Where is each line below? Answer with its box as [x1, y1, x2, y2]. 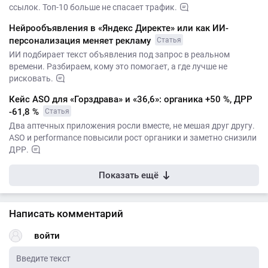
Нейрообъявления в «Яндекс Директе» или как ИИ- [9, 22, 229, 33]
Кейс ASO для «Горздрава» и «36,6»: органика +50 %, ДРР [9, 93, 252, 105]
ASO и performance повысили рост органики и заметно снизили [9, 132, 257, 142]
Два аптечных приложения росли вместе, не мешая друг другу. [9, 120, 255, 130]
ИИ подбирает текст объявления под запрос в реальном [9, 49, 230, 59]
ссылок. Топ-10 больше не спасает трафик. [9, 2, 177, 12]
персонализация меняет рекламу [9, 35, 153, 46]
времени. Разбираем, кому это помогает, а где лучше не [9, 61, 227, 71]
